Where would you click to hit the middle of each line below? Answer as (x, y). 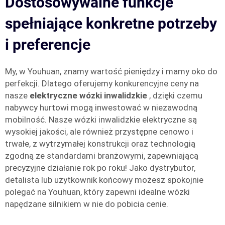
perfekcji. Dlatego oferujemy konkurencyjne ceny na (102, 83)
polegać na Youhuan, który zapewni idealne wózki (97, 192)
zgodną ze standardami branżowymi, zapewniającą (102, 156)
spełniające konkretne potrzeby (111, 23)
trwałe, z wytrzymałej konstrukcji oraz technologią (100, 144)
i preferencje (48, 44)
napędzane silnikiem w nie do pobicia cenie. (87, 204)
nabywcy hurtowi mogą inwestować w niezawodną (101, 107)
